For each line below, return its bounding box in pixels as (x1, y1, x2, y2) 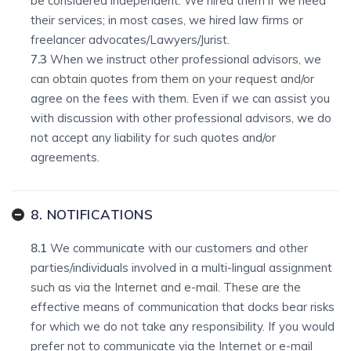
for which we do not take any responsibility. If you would (31, 319, 335, 334)
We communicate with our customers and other (50, 241, 308, 255)
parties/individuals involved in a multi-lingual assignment (31, 260, 332, 275)
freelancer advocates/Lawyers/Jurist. (31, 32, 230, 47)
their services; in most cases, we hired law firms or (31, 13, 303, 27)
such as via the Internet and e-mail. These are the (31, 280, 301, 295)
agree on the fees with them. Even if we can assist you (31, 91, 330, 106)
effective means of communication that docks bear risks (31, 299, 335, 314)
